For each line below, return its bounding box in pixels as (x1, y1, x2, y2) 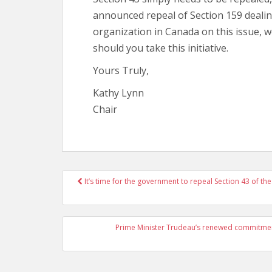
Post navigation (62, 180, 177, 200)
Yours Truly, (93, 63, 149, 77)
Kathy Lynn (93, 86, 144, 100)
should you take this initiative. (93, 41, 228, 55)
